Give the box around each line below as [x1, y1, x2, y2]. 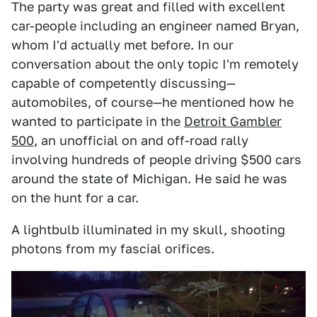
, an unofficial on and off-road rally [34, 132, 248, 148]
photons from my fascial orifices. [11, 241, 214, 256]
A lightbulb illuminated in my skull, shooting [11, 221, 285, 237]
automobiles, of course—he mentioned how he [11, 94, 294, 110]
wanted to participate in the [11, 113, 184, 129]
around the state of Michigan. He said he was [11, 171, 287, 186]
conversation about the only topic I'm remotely [11, 56, 299, 71]
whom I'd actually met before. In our [11, 37, 234, 52]
